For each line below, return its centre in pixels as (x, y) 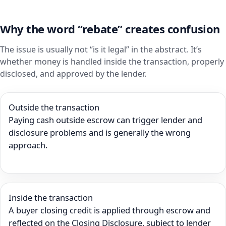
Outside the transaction (54, 107)
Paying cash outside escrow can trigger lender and (105, 120)
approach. (28, 145)
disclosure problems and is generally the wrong (100, 133)
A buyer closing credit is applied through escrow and (109, 210)
